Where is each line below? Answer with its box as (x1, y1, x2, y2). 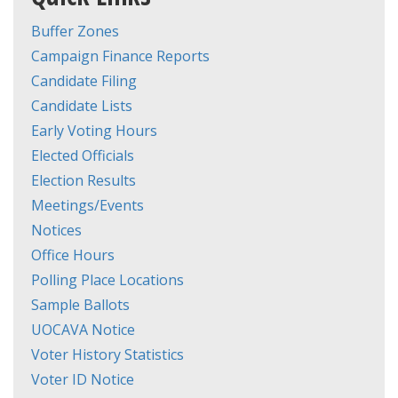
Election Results (31, 171, 136, 191)
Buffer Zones (31, 21, 119, 42)
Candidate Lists (31, 96, 132, 116)
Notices (31, 220, 82, 241)
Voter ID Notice (31, 370, 134, 390)
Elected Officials (31, 146, 134, 166)
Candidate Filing (31, 71, 137, 92)
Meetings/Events (31, 195, 144, 216)
